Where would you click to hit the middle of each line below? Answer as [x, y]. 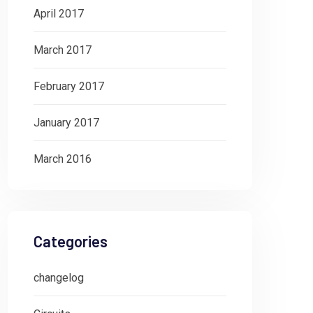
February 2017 [69, 86]
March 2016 [63, 159]
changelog [59, 278]
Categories [71, 241]
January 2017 [66, 123]
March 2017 [63, 50]
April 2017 [59, 14]
